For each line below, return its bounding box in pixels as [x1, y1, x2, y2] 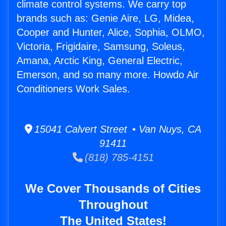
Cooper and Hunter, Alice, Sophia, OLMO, [17, 27, 205, 38]
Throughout [78, 198, 148, 212]
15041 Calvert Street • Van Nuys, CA [32, 124, 201, 135]
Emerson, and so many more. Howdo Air [17, 69, 199, 81]
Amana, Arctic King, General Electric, [17, 55, 183, 67]
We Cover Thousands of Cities [25, 182, 201, 196]
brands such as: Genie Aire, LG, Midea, [17, 13, 194, 24]
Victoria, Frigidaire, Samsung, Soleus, [17, 41, 185, 52]
